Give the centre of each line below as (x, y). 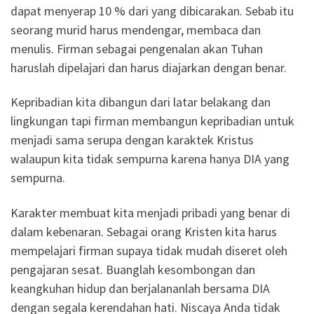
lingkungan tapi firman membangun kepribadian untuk (152, 121)
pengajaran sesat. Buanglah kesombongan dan (133, 269)
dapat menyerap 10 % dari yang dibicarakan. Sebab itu (152, 11)
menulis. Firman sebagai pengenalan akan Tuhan (137, 48)
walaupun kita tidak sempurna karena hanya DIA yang (150, 159)
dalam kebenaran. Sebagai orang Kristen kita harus (144, 231)
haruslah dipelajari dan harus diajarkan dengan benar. (149, 67)
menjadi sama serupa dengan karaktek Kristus (132, 140)
